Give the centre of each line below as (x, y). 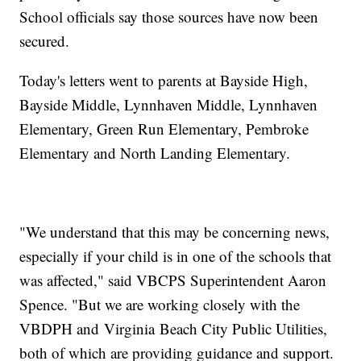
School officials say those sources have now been (169, 17)
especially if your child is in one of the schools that (176, 256)
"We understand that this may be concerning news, (175, 232)
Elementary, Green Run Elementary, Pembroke (164, 129)
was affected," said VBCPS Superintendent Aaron (173, 280)
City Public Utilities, (263, 329)
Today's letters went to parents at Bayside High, (164, 81)
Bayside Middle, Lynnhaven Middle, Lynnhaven (169, 105)
